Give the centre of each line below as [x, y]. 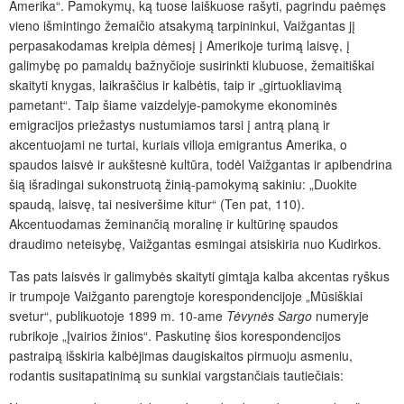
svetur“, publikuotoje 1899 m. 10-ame [118, 315]
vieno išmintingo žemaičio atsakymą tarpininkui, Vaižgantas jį [182, 25]
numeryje [340, 315]
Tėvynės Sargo [269, 315]
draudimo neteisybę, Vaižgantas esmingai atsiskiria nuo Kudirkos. [195, 243]
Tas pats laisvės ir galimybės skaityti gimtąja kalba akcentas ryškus [199, 275]
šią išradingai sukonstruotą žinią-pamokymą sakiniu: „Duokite [183, 184]
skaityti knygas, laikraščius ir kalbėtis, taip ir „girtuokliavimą [175, 84]
